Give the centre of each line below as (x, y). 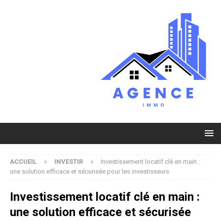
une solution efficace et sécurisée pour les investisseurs (90, 171)
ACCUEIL (23, 161)
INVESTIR (69, 161)
